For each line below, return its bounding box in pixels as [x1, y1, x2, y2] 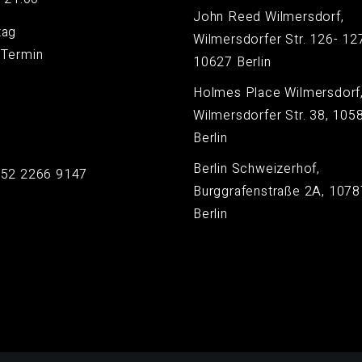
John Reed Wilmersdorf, [193, 7, 344, 27]
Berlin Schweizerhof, [193, 159, 321, 179]
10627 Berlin [193, 53, 271, 72]
